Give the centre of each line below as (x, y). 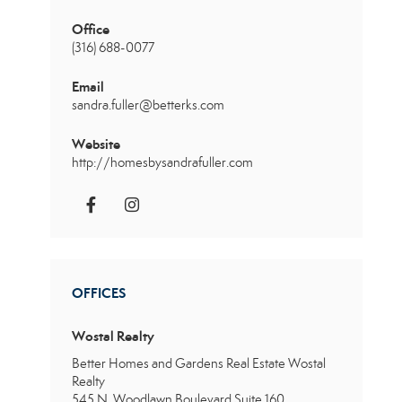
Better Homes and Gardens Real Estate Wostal (199, 364)
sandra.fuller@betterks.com (148, 105)
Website (96, 144)
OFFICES (99, 293)
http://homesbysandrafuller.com (162, 163)
